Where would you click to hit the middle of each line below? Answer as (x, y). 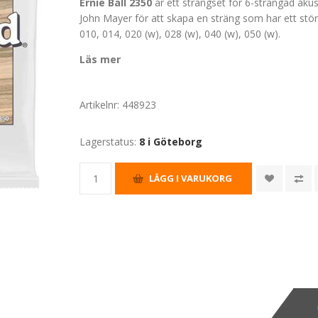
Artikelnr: (100, 104)
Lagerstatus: (108, 141)
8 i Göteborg (171, 141)
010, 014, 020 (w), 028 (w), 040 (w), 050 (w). (180, 33)
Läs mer (100, 59)
